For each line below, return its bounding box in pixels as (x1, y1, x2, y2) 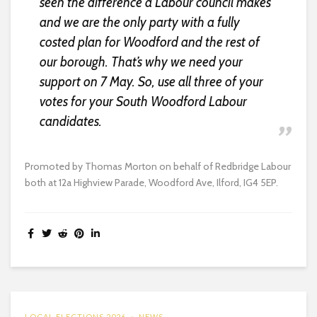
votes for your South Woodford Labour (39, 93, 247, 110)
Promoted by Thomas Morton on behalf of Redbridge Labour (25, 159, 291, 173)
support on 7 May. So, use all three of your (39, 73, 263, 90)
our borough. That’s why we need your (39, 53, 243, 70)
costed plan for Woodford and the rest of (39, 33, 260, 50)
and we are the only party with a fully (39, 13, 240, 30)
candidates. (39, 113, 102, 129)
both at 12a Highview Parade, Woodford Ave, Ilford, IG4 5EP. (25, 175, 278, 189)
